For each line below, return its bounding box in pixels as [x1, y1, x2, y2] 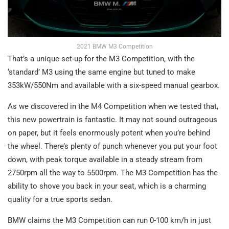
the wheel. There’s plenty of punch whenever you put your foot [8, 141, 217, 151]
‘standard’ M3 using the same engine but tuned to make [8, 67, 195, 77]
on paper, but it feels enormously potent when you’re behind [8, 128, 210, 138]
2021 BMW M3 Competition [76, 42, 153, 50]
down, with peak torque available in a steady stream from [8, 154, 202, 164]
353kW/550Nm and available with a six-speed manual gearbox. [8, 80, 220, 90]
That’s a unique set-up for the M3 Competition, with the [8, 54, 195, 63]
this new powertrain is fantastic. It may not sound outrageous [8, 114, 217, 124]
